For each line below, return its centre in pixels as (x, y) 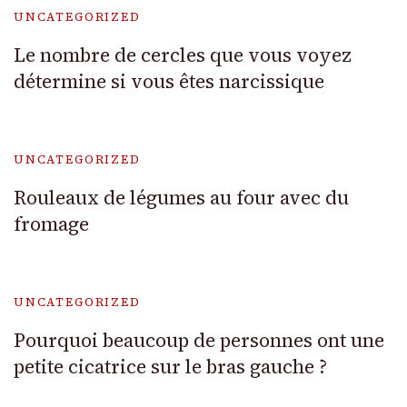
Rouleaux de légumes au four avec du (181, 198)
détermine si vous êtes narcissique (169, 82)
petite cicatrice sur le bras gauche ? (170, 367)
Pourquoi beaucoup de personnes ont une (199, 341)
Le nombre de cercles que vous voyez (183, 55)
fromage (51, 224)
